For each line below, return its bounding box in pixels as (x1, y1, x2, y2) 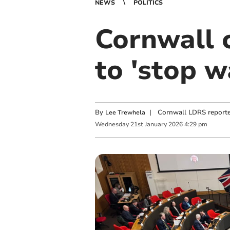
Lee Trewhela (105, 108, 145, 117)
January (144, 120, 167, 129)
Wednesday (94, 120, 129, 129)
